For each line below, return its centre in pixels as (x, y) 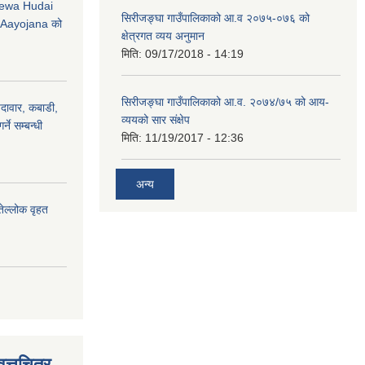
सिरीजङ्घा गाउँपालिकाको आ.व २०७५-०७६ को (215, 18)
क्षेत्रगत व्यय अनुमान (163, 36)
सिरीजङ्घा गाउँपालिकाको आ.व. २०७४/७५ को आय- (225, 102)
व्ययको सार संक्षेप (156, 120)
